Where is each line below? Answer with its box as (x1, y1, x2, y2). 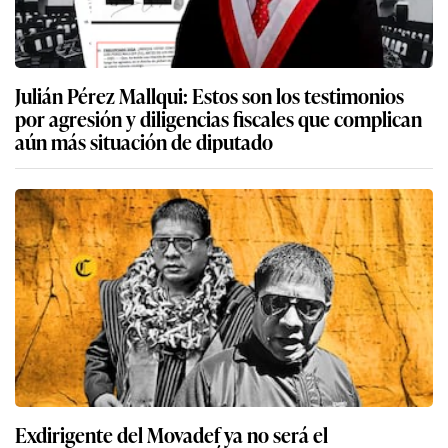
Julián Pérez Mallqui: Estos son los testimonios (15, 79, 404, 110)
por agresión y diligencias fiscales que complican (15, 102, 422, 133)
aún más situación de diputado (15, 125, 273, 156)
